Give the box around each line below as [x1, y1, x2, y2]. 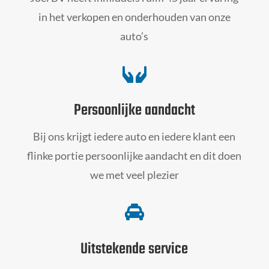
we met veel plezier [89, 168, 179, 181]
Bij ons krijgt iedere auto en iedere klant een [33, 129, 236, 143]
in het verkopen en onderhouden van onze [38, 10, 231, 23]
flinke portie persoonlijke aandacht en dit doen [27, 148, 242, 162]
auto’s [120, 29, 149, 43]
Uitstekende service [80, 237, 189, 261]
